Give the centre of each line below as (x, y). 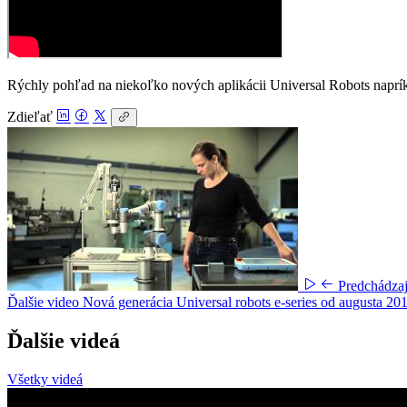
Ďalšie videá (64, 340)
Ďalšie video (45, 302)
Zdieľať (30, 116)
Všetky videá (45, 379)
